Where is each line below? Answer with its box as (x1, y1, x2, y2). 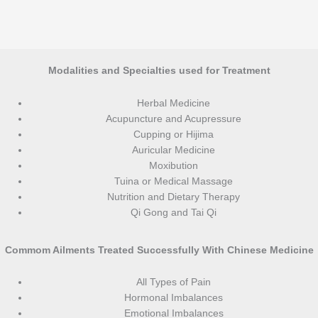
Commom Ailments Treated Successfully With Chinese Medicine (4, 244, 314, 256)
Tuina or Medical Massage (114, 176, 234, 187)
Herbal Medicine (137, 98, 211, 109)
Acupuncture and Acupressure (106, 114, 242, 124)
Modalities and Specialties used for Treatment (48, 65, 270, 77)
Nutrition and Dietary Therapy (107, 192, 241, 202)
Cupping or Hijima (133, 129, 214, 140)
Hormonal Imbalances (124, 292, 224, 304)
